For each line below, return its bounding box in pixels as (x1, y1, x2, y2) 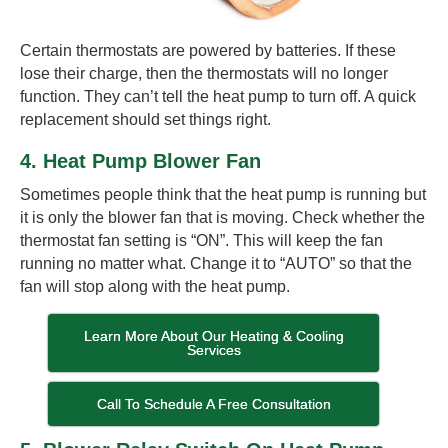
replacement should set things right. (20, 111, 271, 129)
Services (186, 342, 241, 359)
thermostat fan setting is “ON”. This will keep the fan (20, 232, 383, 250)
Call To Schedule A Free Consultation (96, 396, 331, 413)
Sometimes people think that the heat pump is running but (20, 186, 426, 204)
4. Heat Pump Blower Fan (20, 150, 261, 173)
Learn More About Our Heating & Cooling (83, 328, 344, 345)
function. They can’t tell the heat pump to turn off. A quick (20, 88, 416, 106)
